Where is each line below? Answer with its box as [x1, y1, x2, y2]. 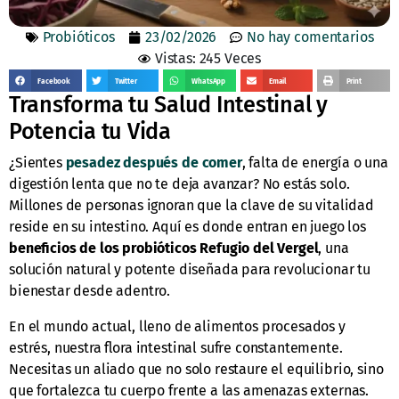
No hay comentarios [247, 28, 374, 46]
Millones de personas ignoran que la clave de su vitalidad [9, 197, 374, 215]
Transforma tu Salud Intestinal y [9, 91, 328, 119]
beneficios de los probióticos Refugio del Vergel [9, 240, 319, 257]
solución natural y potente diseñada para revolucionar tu [9, 261, 371, 279]
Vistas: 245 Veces [154, 50, 262, 68]
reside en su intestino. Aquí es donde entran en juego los [9, 218, 366, 236]
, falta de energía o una [241, 154, 388, 172]
